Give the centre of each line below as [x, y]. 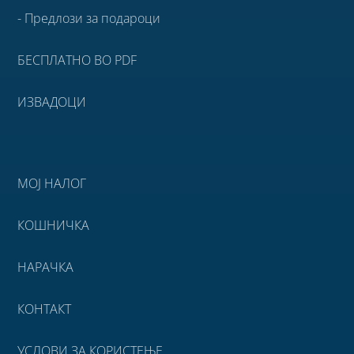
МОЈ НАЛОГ [52, 183]
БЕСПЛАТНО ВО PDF [77, 60]
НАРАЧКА [46, 267]
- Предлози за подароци [89, 18]
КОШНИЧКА [54, 225]
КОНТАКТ [45, 309]
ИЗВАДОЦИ [52, 102]
